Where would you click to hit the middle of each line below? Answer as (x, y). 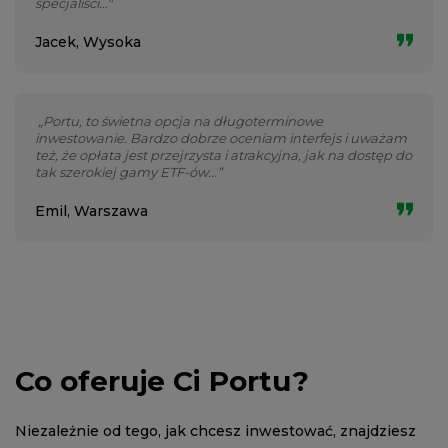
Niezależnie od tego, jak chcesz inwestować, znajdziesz (215, 431)
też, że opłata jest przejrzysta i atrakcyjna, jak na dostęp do (223, 155)
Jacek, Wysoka (88, 42)
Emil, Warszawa (91, 211)
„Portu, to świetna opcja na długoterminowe (179, 121)
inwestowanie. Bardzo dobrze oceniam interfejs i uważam (221, 138)
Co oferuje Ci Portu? (162, 381)
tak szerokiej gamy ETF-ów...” (128, 172)
